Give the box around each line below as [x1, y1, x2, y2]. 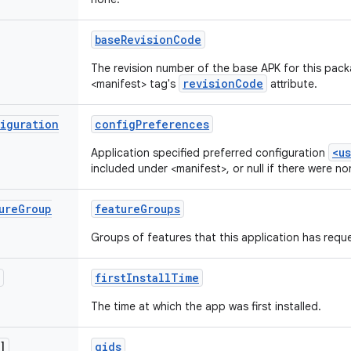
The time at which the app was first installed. [91, 299, 321, 313]
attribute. [267, 77, 317, 91]
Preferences [136, 117, 209, 132]
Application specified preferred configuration [91, 146, 328, 160]
